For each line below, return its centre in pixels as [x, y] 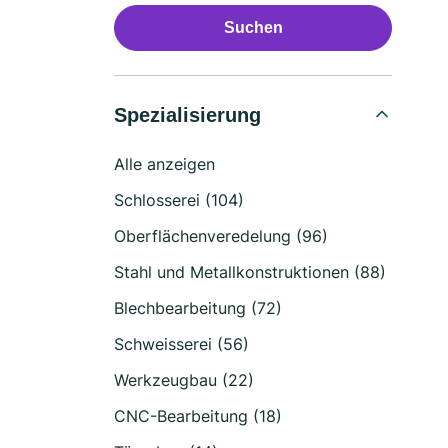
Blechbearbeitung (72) [198, 308]
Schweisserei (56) [181, 344]
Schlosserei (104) [179, 200]
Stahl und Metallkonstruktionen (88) [250, 272]
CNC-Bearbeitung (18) [198, 416]
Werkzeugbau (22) [184, 380]
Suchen [253, 27]
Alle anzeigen [164, 164]
